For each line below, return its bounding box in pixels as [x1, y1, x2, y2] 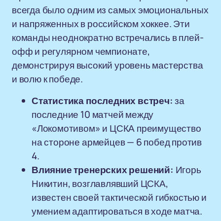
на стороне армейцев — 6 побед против [32, 136, 202, 148]
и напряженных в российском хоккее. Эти [12, 17, 190, 30]
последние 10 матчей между [32, 108, 154, 121]
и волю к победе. [12, 73, 83, 85]
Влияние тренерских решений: [32, 163, 174, 176]
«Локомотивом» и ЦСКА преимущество [32, 122, 201, 135]
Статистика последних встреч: [32, 94, 173, 107]
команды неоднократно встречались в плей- [12, 31, 204, 44]
